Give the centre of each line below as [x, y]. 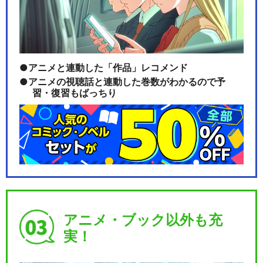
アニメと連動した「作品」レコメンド [108, 68]
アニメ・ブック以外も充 [143, 220]
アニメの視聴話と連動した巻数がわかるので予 [127, 82]
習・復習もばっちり [75, 93]
